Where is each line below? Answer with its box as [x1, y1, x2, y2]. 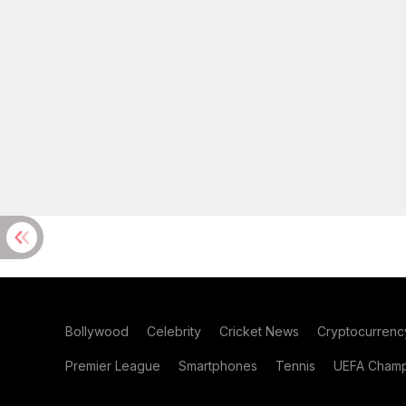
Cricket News [219, 324, 299, 339]
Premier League [65, 358, 160, 373]
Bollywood [65, 324, 129, 339]
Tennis [275, 358, 315, 373]
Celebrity [147, 324, 201, 339]
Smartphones [179, 358, 257, 373]
